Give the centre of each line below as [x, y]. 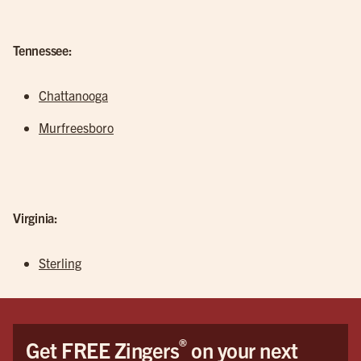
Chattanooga [73, 95]
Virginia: [35, 218]
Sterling [60, 263]
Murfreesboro [76, 127]
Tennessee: [43, 50]
